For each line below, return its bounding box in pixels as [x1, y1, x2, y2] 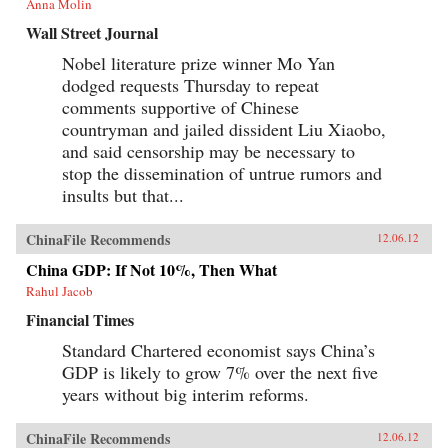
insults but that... [62, 182, 184, 207]
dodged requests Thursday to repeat [62, 72, 319, 97]
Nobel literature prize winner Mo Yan [62, 50, 335, 75]
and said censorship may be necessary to [62, 138, 355, 163]
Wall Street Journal [26, 20, 158, 44]
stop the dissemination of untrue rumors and [62, 160, 382, 185]
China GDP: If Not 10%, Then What [26, 257, 277, 281]
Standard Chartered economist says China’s [62, 337, 375, 362]
